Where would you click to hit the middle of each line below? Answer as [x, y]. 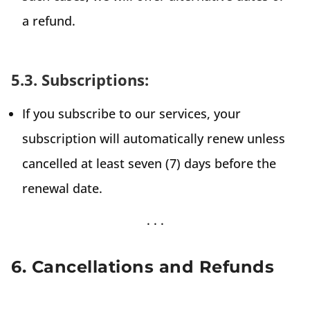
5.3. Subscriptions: [80, 79]
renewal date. [64, 188]
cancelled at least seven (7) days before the [149, 163]
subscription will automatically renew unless [154, 138]
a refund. [49, 20]
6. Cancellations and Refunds [143, 266]
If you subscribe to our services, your [131, 113]
